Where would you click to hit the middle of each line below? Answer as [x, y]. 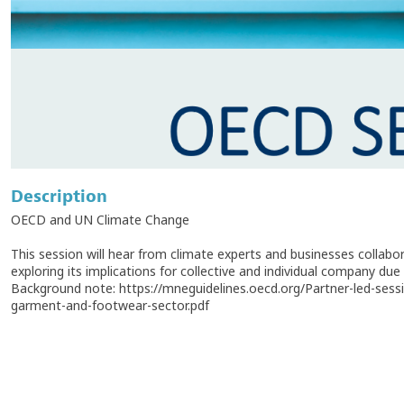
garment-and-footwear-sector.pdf [110, 305]
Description [59, 197]
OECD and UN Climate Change [100, 219]
